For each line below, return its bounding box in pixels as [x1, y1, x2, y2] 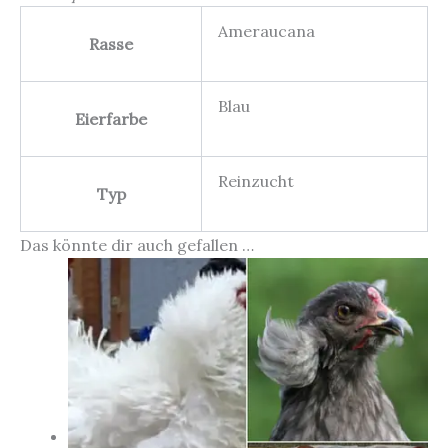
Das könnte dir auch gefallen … [20, 235, 254, 256]
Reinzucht [218, 171, 294, 192]
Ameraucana [218, 21, 315, 42]
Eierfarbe [75, 109, 147, 130]
